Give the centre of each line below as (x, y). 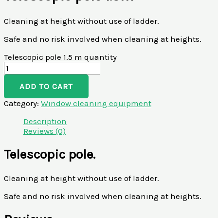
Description (45, 121)
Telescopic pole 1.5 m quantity (60, 57)
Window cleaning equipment (96, 103)
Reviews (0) (45, 131)
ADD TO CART (46, 86)
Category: (22, 103)
